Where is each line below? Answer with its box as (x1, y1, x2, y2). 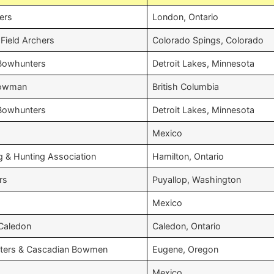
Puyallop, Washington (152, 174, 241, 185)
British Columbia (152, 81, 219, 92)
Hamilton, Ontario (152, 151, 224, 161)
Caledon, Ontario (152, 221, 221, 231)
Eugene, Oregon (152, 244, 218, 254)
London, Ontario (152, 12, 218, 22)
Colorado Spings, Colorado (152, 35, 264, 45)
